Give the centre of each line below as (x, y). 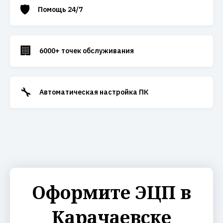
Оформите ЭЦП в (111, 192)
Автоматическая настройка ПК (94, 92)
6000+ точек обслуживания (87, 51)
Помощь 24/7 (60, 9)
